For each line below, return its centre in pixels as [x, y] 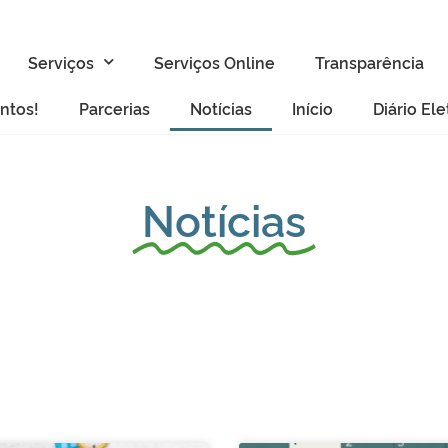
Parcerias [114, 107]
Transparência [369, 61]
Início [312, 107]
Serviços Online [214, 61]
